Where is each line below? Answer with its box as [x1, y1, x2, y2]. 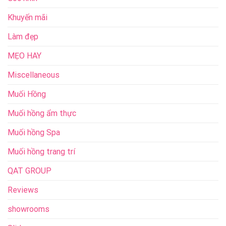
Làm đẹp [8, 32, 38, 42]
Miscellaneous [8, 70, 60, 80]
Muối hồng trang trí [8, 147, 75, 157]
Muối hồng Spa [8, 128, 60, 138]
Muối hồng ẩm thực [8, 108, 76, 119]
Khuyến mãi [8, 13, 47, 23]
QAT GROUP [8, 166, 51, 176]
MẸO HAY [8, 51, 41, 61]
